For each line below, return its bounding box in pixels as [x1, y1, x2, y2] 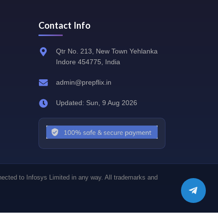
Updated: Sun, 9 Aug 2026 [56, 99, 138, 107]
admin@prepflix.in [56, 78, 112, 86]
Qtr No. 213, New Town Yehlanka [56, 47, 158, 55]
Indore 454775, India [56, 58, 121, 66]
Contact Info [38, 20, 91, 31]
